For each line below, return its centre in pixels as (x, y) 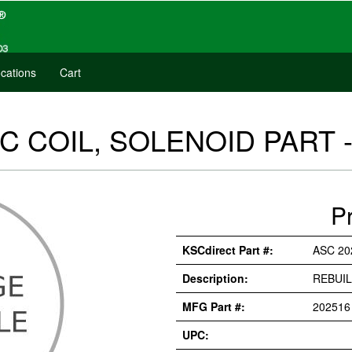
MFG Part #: (214, 306)
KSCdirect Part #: (228, 250)
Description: (215, 278)
